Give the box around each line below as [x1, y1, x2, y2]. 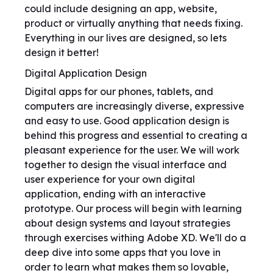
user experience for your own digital [24, 173, 195, 185]
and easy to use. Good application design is [24, 115, 229, 127]
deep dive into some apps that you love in [24, 246, 221, 258]
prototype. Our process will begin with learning [24, 202, 242, 214]
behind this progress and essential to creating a [24, 129, 247, 141]
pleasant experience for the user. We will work [24, 144, 239, 156]
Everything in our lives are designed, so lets [24, 32, 227, 44]
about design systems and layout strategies [24, 217, 230, 229]
